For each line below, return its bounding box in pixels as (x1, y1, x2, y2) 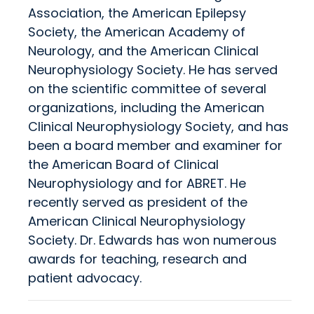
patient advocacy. (28, 269, 142, 287)
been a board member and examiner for (28, 137, 282, 155)
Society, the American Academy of (28, 23, 245, 41)
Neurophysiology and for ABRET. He (28, 175, 246, 193)
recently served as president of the (28, 193, 247, 212)
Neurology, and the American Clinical (28, 42, 259, 60)
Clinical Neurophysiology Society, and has (28, 118, 289, 136)
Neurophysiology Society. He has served (28, 61, 278, 79)
